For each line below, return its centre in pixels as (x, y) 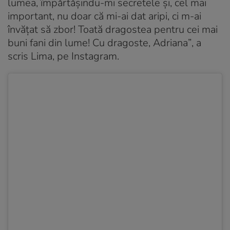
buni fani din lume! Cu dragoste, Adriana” (100, 43)
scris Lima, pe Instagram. (63, 56)
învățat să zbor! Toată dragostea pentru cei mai (113, 30)
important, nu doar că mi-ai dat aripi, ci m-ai (104, 16)
